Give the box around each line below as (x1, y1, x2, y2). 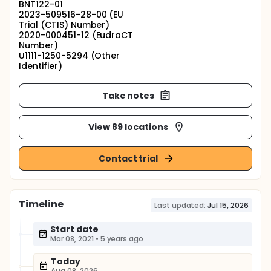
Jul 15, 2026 (207, 200, 249, 211)
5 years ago (100, 233, 144, 244)
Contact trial (98, 152, 158, 165)
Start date (50, 223, 99, 235)
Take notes (102, 89, 155, 102)
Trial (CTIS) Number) (19, 19, 110, 31)
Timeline (19, 197, 64, 211)
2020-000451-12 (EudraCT (19, 29, 134, 41)
